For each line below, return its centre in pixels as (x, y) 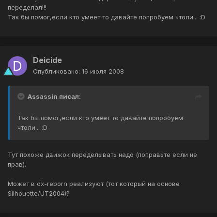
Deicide (47, 60)
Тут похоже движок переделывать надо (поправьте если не (102, 155)
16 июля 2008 (103, 71)
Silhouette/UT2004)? (39, 194)
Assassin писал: (54, 97)
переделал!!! (27, 8)
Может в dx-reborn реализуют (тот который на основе (94, 184)
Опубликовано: (57, 71)
